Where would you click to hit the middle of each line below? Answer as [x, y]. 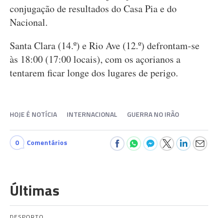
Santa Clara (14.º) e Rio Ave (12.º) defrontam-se [105, 45]
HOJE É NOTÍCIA [33, 114]
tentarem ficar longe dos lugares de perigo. [94, 73]
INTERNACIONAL [92, 114]
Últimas [35, 190]
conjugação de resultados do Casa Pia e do [93, 9]
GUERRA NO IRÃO [153, 114]
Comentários [47, 142]
